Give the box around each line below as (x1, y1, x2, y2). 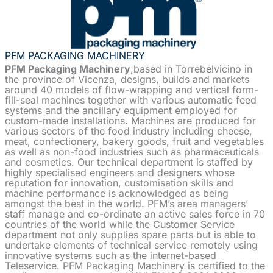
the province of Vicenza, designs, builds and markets (5, 73, 249, 85)
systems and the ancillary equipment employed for (5, 104, 237, 116)
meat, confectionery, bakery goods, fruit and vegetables (5, 135, 264, 147)
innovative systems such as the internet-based (5, 249, 216, 261)
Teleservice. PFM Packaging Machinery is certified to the (5, 259, 265, 272)
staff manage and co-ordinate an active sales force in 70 (5, 207, 265, 220)
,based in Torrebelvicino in (130, 62, 252, 75)
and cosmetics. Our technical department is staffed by (5, 155, 253, 168)
